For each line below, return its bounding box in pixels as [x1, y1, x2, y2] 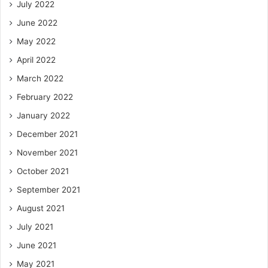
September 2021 [17, 184, 80, 194]
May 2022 [17, 36, 56, 46]
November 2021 [17, 147, 78, 157]
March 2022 [17, 73, 63, 83]
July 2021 [17, 221, 53, 232]
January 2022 [17, 110, 70, 120]
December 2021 [17, 129, 78, 139]
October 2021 [17, 166, 69, 176]
